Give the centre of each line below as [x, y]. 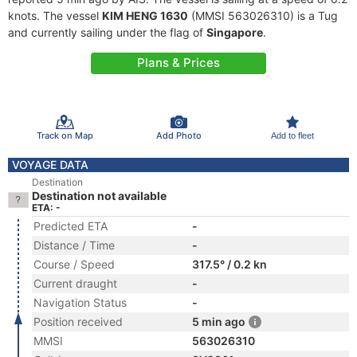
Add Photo [178, 135]
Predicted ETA [71, 226]
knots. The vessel [55, 16]
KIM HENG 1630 [145, 16]
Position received [78, 322]
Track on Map [65, 135]
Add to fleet [292, 135]
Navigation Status [80, 302]
